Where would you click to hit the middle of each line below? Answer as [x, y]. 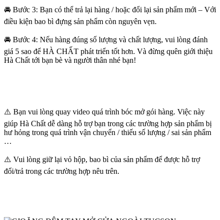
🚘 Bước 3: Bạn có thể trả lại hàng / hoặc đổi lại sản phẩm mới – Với [110, 9]
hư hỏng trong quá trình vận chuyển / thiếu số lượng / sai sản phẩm [108, 132]
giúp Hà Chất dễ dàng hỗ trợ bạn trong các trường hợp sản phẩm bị [108, 123]
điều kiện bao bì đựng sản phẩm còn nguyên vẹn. [80, 21]
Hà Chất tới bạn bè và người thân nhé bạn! [70, 60]
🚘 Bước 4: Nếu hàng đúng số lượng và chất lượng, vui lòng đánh [106, 39]
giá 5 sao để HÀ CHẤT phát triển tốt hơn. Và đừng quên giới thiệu [108, 51]
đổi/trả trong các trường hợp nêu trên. [62, 171]
